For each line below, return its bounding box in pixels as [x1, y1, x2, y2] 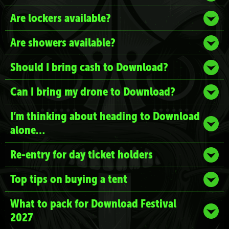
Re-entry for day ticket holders [10, 147, 153, 162]
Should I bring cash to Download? [10, 60, 168, 74]
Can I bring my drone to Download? [10, 84, 175, 99]
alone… [10, 123, 45, 137]
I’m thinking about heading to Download [10, 109, 200, 123]
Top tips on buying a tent [10, 172, 127, 186]
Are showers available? [10, 35, 116, 50]
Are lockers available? [10, 11, 111, 25]
